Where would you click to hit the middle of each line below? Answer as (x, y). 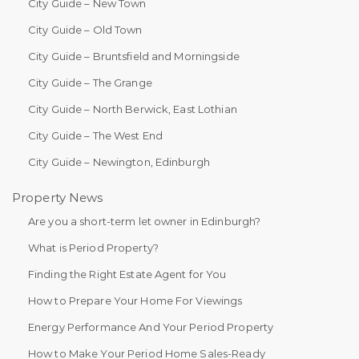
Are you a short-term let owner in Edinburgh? (145, 222)
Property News (58, 198)
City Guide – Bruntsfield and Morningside (134, 56)
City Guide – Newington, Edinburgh (119, 162)
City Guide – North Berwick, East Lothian (133, 109)
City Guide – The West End (95, 136)
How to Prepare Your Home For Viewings (135, 301)
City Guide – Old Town (85, 30)
